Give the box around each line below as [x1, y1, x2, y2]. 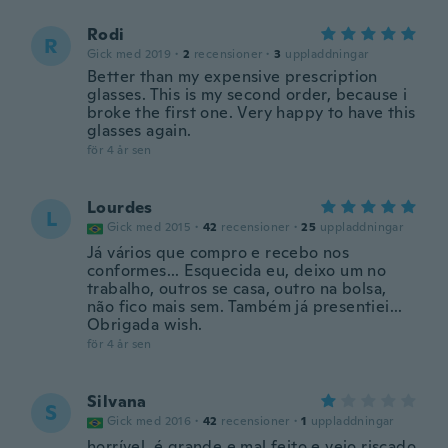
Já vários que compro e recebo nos [87, 242, 350, 263]
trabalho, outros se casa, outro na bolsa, [87, 278, 387, 299]
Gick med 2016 [107, 413, 192, 429]
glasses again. [87, 120, 192, 141]
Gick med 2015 [107, 219, 192, 235]
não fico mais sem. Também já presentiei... [87, 296, 403, 317]
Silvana [87, 391, 147, 412]
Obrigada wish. [87, 314, 203, 335]
